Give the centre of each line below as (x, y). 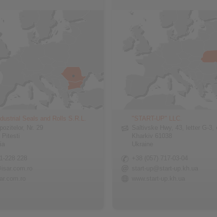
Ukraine (143, 144)
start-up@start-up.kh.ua (165, 168)
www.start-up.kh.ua (159, 178)
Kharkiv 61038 (152, 136)
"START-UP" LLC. (157, 118)
